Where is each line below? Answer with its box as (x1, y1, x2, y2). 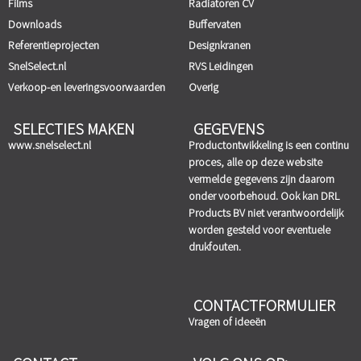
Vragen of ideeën (189, 313, 266, 329)
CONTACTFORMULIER (193, 294, 335, 315)
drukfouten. (189, 239, 241, 254)
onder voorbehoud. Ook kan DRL (189, 188, 339, 203)
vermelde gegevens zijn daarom (189, 171, 334, 186)
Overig (189, 79, 218, 94)
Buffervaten (189, 16, 241, 31)
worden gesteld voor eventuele (189, 222, 330, 237)
